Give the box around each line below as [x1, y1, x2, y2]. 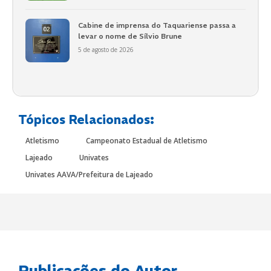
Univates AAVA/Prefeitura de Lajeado [25, 169, 153, 180]
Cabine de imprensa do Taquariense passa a [77, 20, 236, 30]
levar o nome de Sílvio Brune [77, 31, 182, 41]
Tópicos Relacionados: [18, 112, 154, 128]
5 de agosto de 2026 [77, 45, 134, 54]
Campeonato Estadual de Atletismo [86, 135, 207, 146]
